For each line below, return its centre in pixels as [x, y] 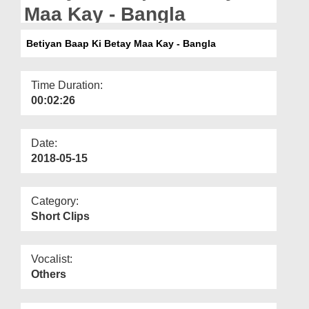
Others [49, 274]
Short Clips [60, 216]
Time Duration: [67, 85]
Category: [55, 201]
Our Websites [43, 32]
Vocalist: [52, 259]
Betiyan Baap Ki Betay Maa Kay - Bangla [118, 43]
